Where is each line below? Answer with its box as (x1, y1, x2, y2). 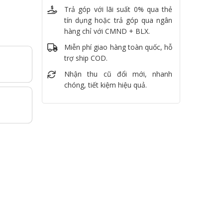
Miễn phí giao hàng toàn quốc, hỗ (64, 42, 173, 52)
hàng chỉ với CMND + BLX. (64, 26, 150, 36)
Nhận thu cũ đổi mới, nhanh (64, 69, 173, 79)
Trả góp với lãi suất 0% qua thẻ (64, 4, 173, 14)
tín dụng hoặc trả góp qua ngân (64, 15, 173, 25)
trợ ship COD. (64, 53, 108, 63)
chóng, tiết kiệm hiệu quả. (64, 80, 147, 90)
